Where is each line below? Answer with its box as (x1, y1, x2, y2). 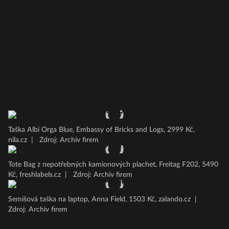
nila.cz (8, 136, 27, 144)
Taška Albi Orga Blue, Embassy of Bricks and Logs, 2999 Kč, (8, 126, 195, 133)
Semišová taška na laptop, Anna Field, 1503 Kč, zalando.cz (8, 196, 191, 203)
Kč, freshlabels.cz (8, 171, 61, 178)
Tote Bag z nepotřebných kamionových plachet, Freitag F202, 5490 (8, 161, 218, 168)
